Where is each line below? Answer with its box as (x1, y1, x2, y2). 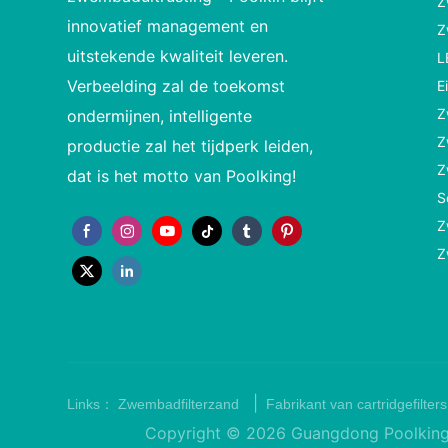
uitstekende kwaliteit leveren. (67, 45, 289, 66)
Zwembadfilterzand (118, 395, 244, 412)
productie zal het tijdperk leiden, (67, 135, 314, 156)
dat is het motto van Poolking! (67, 165, 297, 186)
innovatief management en (67, 15, 269, 36)
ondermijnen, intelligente (67, 105, 253, 126)
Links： (67, 395, 119, 412)
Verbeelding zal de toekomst (67, 75, 286, 96)
